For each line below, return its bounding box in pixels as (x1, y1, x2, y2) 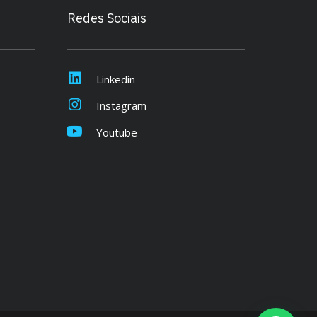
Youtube (96, 125, 137, 139)
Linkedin (96, 71, 135, 86)
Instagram (96, 98, 146, 113)
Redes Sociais (67, 9, 146, 26)
